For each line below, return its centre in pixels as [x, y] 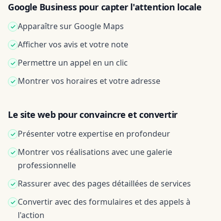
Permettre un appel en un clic [73, 63]
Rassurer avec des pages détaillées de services [104, 184]
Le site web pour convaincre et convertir [93, 114]
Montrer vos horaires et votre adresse [89, 81]
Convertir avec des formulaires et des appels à [104, 202]
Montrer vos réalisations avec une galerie [95, 152]
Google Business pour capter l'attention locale [105, 7]
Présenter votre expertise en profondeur [94, 134]
